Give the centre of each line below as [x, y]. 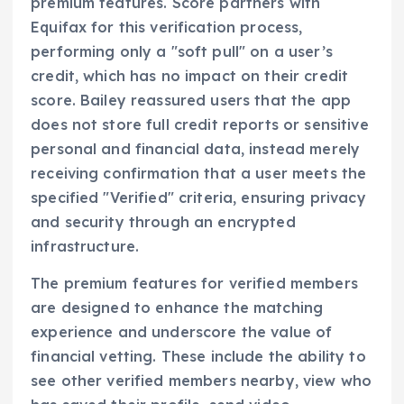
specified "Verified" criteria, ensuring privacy [198, 198]
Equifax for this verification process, [167, 28]
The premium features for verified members [194, 284]
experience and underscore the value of [182, 332]
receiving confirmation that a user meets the [199, 174]
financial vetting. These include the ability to [198, 357]
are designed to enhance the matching [177, 308]
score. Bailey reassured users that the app [191, 101]
